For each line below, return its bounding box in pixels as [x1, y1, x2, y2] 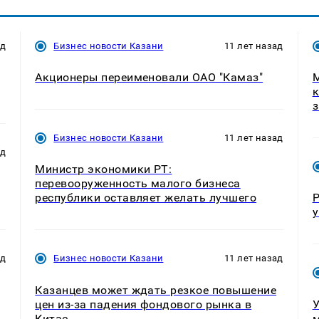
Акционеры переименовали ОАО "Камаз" [35, 70, 263, 85]
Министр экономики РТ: [35, 162, 172, 177]
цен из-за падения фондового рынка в [35, 297, 252, 311]
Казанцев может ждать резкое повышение [35, 283, 277, 297]
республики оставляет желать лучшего [35, 191, 257, 205]
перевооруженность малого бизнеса [35, 177, 241, 191]
